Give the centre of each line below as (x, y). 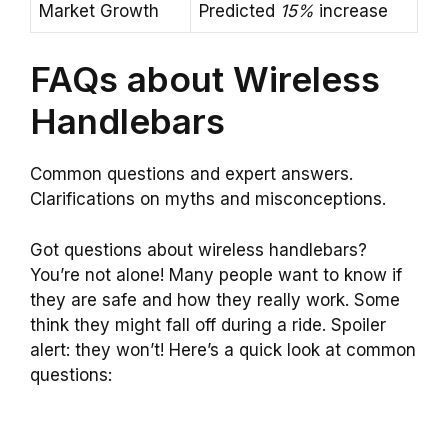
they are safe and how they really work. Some (215, 299)
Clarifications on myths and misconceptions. (208, 199)
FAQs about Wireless (205, 79)
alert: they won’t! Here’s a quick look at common (223, 349)
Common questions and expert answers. (191, 174)
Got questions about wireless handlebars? (198, 249)
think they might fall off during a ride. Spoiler (208, 324)
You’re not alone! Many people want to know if (216, 274)
